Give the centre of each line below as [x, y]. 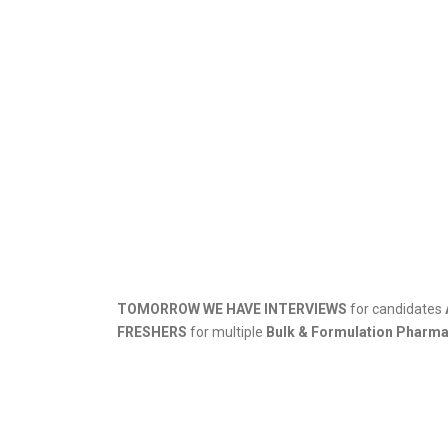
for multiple [226, 332]
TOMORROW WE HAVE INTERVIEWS [232, 309]
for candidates [396, 309]
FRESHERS [152, 332]
